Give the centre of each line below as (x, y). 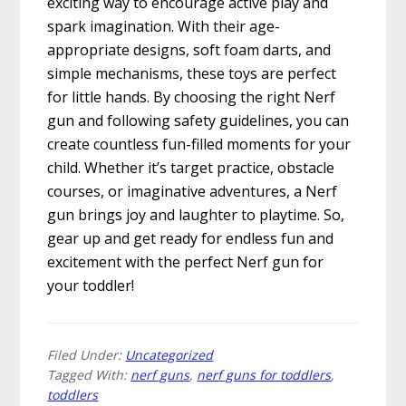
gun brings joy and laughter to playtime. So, (196, 215)
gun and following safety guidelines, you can (198, 121)
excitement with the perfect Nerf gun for (186, 262)
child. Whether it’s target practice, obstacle (191, 168)
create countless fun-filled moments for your (199, 145)
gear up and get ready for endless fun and (191, 239)
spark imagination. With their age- (164, 27)
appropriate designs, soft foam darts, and (189, 50)
